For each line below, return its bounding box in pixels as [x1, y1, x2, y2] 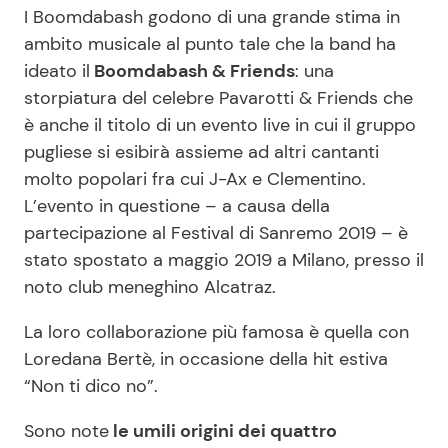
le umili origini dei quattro [109, 419, 337, 444]
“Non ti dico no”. [24, 374, 158, 399]
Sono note [24, 419, 109, 444]
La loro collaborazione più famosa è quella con [24, 320, 409, 345]
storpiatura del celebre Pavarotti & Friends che [24, 86, 413, 111]
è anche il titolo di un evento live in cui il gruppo [24, 113, 416, 138]
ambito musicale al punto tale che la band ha [24, 32, 396, 57]
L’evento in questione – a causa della [24, 194, 330, 219]
